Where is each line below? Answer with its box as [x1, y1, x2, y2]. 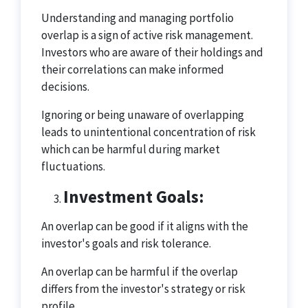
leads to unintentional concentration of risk [41, 124, 256, 140]
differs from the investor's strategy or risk [41, 281, 245, 296]
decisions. [41, 79, 89, 94]
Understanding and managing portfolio [41, 10, 234, 25]
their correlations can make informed [41, 62, 224, 77]
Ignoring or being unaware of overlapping [41, 107, 244, 122]
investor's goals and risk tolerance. [41, 236, 211, 251]
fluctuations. [41, 159, 105, 174]
